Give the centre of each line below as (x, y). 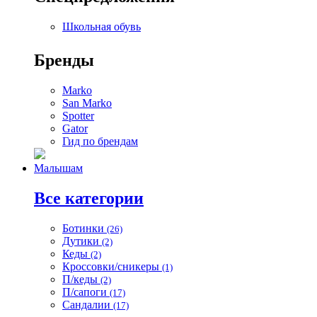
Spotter (78, 116)
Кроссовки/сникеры (112, 266)
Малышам (58, 168)
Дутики (82, 241)
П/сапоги (86, 292)
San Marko (87, 103)
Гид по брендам (100, 142)
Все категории (89, 198)
